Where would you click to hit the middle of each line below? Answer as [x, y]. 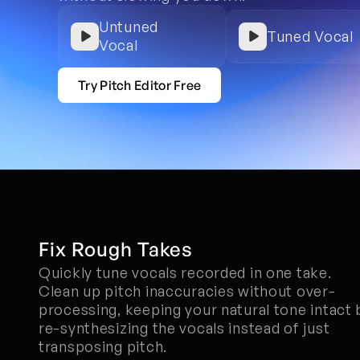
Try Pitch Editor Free [140, 85]
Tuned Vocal [310, 36]
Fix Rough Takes [116, 249]
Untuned [129, 27]
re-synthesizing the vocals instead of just [184, 328]
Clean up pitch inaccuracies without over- [187, 291]
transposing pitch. [103, 346]
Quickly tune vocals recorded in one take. [185, 272]
